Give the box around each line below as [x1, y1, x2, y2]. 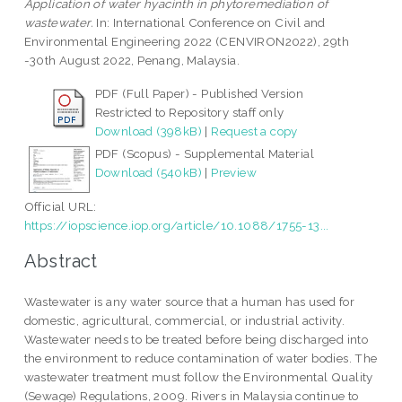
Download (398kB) [94, 124, 203, 139]
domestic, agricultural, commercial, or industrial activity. [23, 312, 345, 328]
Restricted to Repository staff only [94, 105, 284, 120]
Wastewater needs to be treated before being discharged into [23, 331, 369, 346]
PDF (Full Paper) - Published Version [94, 86, 304, 101]
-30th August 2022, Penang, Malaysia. [23, 53, 240, 68]
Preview [211, 165, 258, 180]
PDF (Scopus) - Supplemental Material [94, 146, 315, 162]
